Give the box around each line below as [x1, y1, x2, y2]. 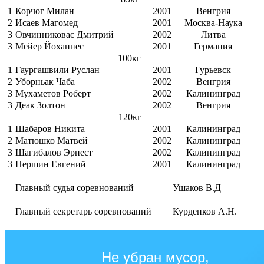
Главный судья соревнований [15, 183, 134, 193]
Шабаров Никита [15, 124, 85, 134]
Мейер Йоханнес [15, 41, 84, 52]
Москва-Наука [184, 18, 242, 28]
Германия [194, 41, 232, 52]
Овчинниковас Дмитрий [15, 29, 114, 40]
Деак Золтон [15, 100, 65, 111]
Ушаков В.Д [173, 183, 221, 193]
